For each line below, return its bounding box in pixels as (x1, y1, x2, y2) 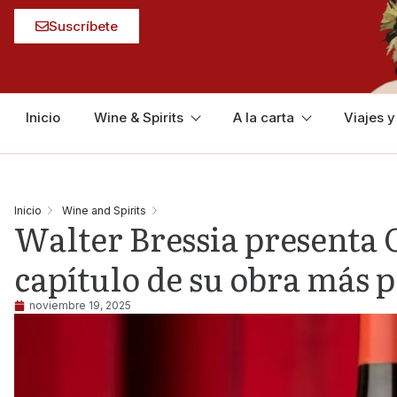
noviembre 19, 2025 (28, 299, 131, 312)
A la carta (233, 109, 294, 126)
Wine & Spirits (94, 109, 183, 126)
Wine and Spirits (61, 203, 146, 217)
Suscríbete (48, 18, 118, 35)
